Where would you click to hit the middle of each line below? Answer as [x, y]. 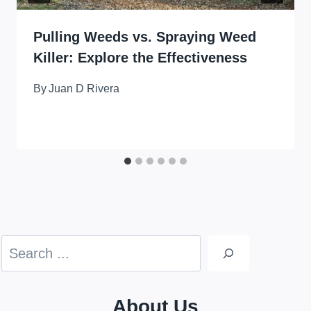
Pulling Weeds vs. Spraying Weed [145, 37]
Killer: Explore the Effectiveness [140, 58]
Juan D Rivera [84, 89]
